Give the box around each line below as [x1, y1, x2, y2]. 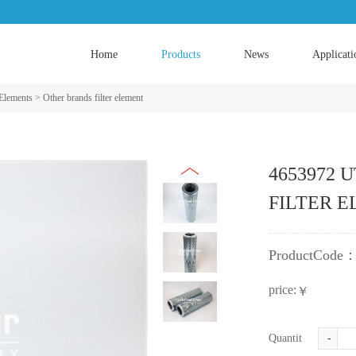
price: [269, 283, 296, 296]
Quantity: [269, 332, 311, 344]
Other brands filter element [43, 92, 143, 103]
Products [161, 48, 200, 60]
